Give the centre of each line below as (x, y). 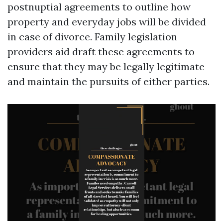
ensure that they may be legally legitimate (106, 66)
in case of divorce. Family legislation (92, 37)
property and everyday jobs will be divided (107, 22)
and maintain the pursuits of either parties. (109, 81)
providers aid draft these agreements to (101, 52)
